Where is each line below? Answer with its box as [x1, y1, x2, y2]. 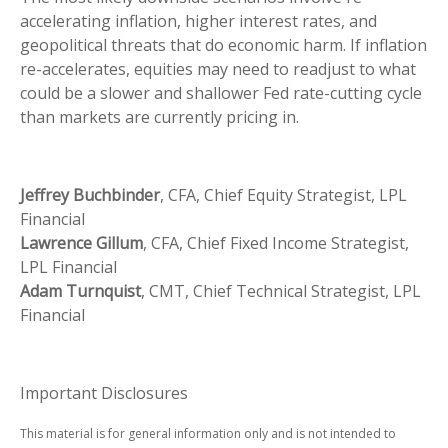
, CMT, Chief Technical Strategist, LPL [141, 279, 421, 302]
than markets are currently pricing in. [20, 105, 299, 128]
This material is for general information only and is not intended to [20, 424, 396, 442]
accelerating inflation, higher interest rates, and [20, 9, 377, 32]
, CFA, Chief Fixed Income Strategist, [143, 231, 409, 254]
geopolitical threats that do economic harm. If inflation [20, 33, 427, 56]
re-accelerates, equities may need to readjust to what [20, 57, 416, 80]
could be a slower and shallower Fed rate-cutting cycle [20, 81, 422, 104]
